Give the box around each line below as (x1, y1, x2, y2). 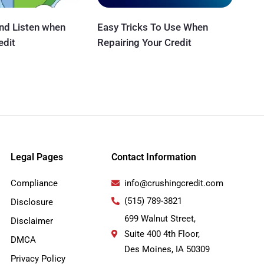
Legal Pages (10, 151, 63, 163)
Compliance (10, 177, 58, 189)
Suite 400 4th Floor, (124, 228, 200, 239)
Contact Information (111, 151, 196, 163)
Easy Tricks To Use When (97, 21, 208, 33)
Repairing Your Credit (97, 36, 192, 48)
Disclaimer (10, 215, 53, 226)
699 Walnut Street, (124, 213, 196, 224)
